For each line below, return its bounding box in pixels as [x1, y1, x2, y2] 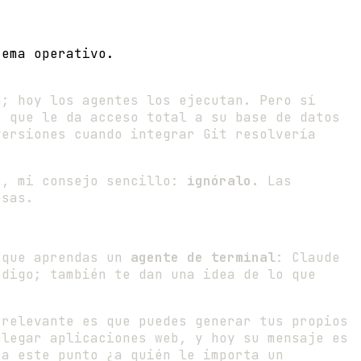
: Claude [276, 249, 340, 267]
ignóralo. [187, 172, 259, 190]
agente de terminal [131, 249, 276, 267]
